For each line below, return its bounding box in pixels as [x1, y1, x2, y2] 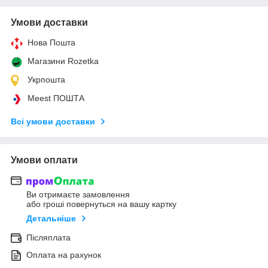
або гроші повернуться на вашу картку [26, 199, 176, 209]
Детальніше [26, 214, 76, 224]
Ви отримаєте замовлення [26, 190, 130, 200]
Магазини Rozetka [28, 56, 99, 66]
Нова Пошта [28, 37, 75, 47]
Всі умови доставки [11, 116, 95, 126]
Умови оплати [11, 154, 78, 165]
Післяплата [26, 233, 71, 243]
